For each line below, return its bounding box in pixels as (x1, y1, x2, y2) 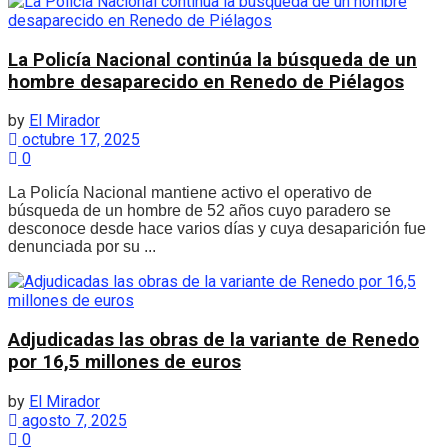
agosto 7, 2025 (18, 410, 127, 430)
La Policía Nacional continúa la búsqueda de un (8, 48, 417, 71)
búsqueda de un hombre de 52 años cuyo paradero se (8, 202, 391, 220)
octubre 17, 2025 (18, 130, 140, 150)
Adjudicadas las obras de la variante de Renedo (8, 329, 419, 352)
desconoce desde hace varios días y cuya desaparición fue (8, 220, 426, 238)
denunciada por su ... (8, 238, 156, 256)
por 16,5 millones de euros (8, 351, 241, 374)
